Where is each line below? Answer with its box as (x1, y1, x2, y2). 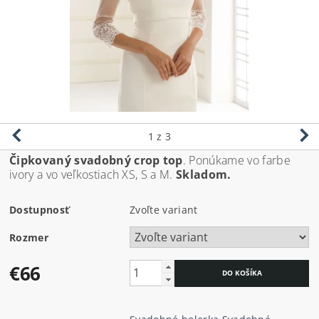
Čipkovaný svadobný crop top (9, 152, 183, 168)
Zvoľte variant (130, 202, 198, 216)
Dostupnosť (9, 202, 70, 216)
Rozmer (9, 230, 49, 244)
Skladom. (172, 166, 231, 182)
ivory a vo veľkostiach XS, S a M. (9, 166, 173, 182)
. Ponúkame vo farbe (182, 152, 291, 168)
